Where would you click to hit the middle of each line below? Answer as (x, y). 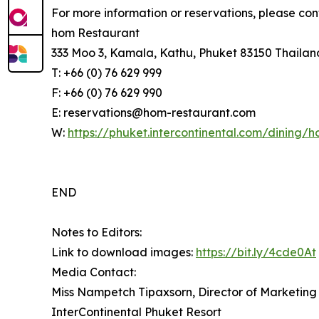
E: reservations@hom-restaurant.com (153, 113)
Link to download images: (124, 252)
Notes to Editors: (96, 232)
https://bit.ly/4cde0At (256, 252)
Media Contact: (94, 272)
